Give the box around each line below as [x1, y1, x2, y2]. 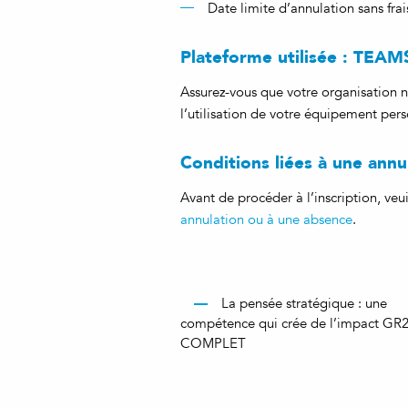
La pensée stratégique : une [221, 295, 387, 311]
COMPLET [180, 335, 246, 352]
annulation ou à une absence [180, 211, 352, 228]
